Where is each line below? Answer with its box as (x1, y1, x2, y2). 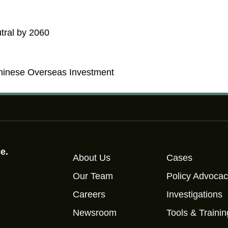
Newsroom (73, 208, 117, 218)
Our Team (73, 171, 113, 182)
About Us (73, 153, 110, 163)
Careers (73, 189, 105, 200)
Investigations (166, 189, 223, 200)
